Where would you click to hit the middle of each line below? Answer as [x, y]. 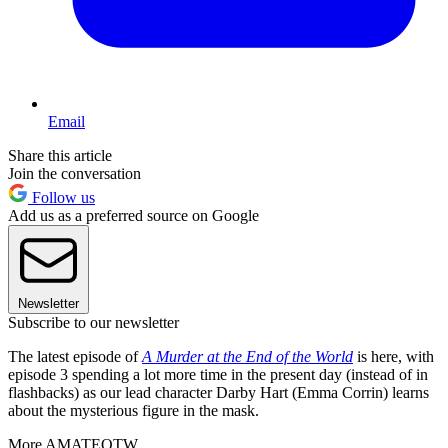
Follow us [61, 198]
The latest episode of [75, 357]
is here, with [395, 357]
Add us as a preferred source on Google [133, 216]
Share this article [60, 156]
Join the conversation [74, 174]
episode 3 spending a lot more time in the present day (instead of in [218, 375]
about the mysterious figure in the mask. [133, 411]
